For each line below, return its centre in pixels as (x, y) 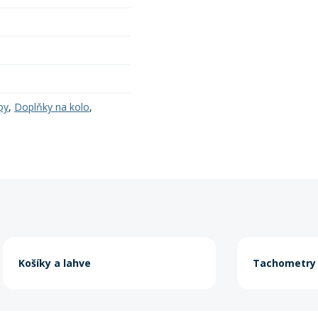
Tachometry (284, 263)
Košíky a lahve (55, 263)
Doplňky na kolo (52, 107)
